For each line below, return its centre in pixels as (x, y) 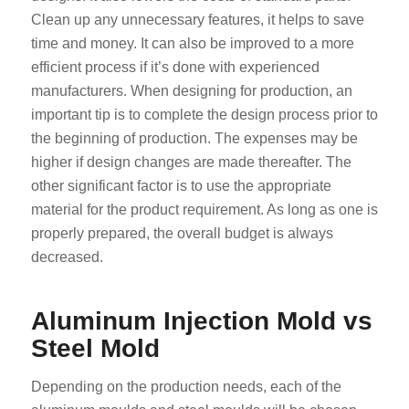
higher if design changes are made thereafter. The (191, 162)
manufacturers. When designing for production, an (191, 90)
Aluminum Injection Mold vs (201, 320)
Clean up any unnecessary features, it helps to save (197, 19)
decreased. (67, 257)
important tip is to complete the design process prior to (204, 114)
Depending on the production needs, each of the (186, 386)
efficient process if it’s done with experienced (175, 67)
